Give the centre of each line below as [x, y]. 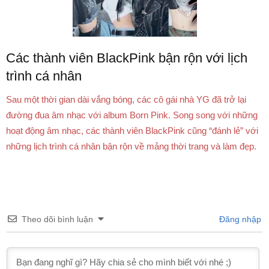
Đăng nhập [239, 219]
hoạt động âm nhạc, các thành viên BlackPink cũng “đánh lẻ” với [132, 131]
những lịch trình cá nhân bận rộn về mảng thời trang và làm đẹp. [131, 147]
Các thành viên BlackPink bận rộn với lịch [127, 58]
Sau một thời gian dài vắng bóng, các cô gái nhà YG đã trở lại [126, 100]
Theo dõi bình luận [57, 219]
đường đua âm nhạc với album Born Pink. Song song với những [132, 115]
